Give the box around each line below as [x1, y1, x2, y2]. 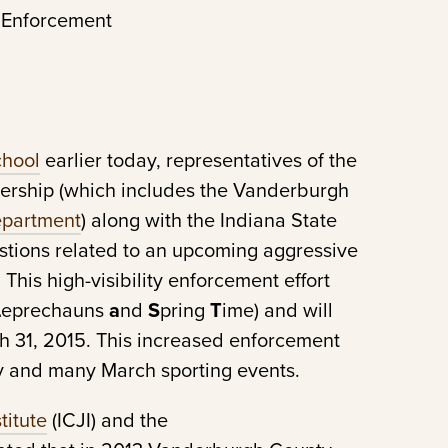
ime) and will [222, 295, 333, 325]
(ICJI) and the [47, 405, 168, 435]
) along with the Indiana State [81, 205, 337, 235]
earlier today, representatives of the [40, 145, 357, 175]
